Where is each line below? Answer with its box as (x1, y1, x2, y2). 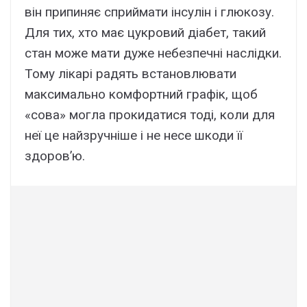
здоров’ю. (25, 147, 85, 164)
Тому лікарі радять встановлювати (25, 65, 236, 82)
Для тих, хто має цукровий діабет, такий (25, 24, 266, 40)
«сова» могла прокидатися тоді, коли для (25, 106, 275, 123)
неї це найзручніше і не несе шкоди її (25, 127, 243, 143)
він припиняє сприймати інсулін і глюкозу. (25, 3, 274, 20)
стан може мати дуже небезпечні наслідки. (25, 45, 282, 61)
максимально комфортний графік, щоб (25, 86, 258, 102)
